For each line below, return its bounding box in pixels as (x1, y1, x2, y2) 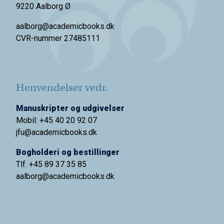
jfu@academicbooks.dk (16, 127, 97, 137)
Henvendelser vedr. (16, 81, 108, 94)
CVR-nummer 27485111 (16, 33, 100, 43)
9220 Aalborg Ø (16, 1, 70, 11)
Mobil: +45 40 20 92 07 (16, 115, 97, 125)
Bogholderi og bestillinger (16, 147, 119, 157)
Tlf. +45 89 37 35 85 (16, 159, 86, 169)
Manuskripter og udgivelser (16, 103, 124, 113)
